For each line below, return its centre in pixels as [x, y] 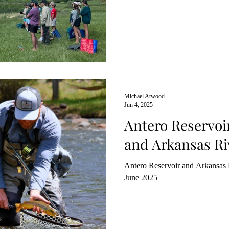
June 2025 [141, 178]
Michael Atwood [144, 96]
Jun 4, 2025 [139, 105]
